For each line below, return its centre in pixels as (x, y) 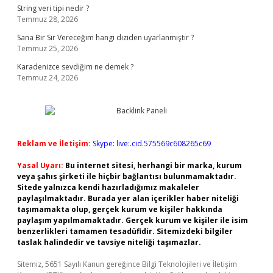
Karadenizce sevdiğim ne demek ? (75, 67)
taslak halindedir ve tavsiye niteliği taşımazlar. (109, 242)
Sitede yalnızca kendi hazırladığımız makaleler (108, 187)
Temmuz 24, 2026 (48, 78)
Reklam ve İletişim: (54, 144)
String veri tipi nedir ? (53, 8)
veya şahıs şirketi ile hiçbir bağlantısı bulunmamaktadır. (127, 176)
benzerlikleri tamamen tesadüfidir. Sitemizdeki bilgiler (125, 231)
